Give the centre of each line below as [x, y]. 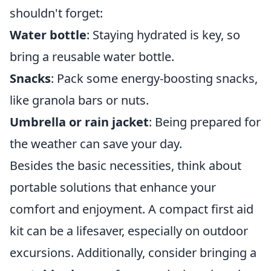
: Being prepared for [205, 122]
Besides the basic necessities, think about [126, 165]
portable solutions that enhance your [113, 187]
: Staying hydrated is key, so [163, 35]
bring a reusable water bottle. [92, 57]
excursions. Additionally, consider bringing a [133, 253]
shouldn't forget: [56, 13]
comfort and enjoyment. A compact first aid [132, 209]
